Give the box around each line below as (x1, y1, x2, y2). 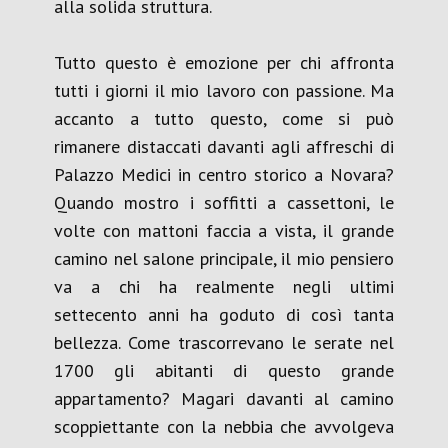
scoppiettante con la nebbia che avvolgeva (54, 415, 394, 438)
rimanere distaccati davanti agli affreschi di (54, 135, 394, 158)
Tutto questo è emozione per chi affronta (54, 51, 394, 74)
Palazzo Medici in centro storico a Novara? (54, 163, 394, 186)
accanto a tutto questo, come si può (54, 107, 394, 130)
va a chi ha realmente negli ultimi (54, 275, 394, 298)
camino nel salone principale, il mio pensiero (54, 247, 394, 270)
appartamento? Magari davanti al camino (54, 387, 394, 410)
